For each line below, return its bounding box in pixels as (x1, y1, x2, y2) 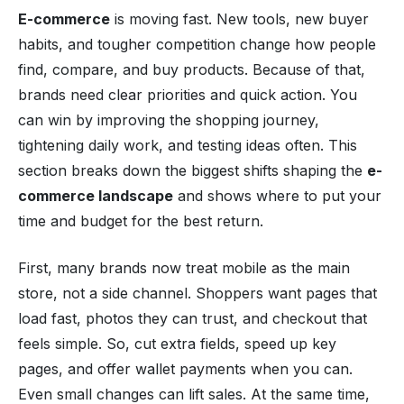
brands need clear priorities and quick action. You (18, 85, 357, 104)
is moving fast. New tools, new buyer (110, 9, 369, 28)
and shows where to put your (173, 186, 381, 205)
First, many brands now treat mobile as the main (18, 258, 350, 277)
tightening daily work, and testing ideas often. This (18, 135, 357, 154)
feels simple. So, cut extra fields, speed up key (18, 334, 336, 353)
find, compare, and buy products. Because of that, (18, 60, 365, 78)
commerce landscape (18, 186, 173, 205)
